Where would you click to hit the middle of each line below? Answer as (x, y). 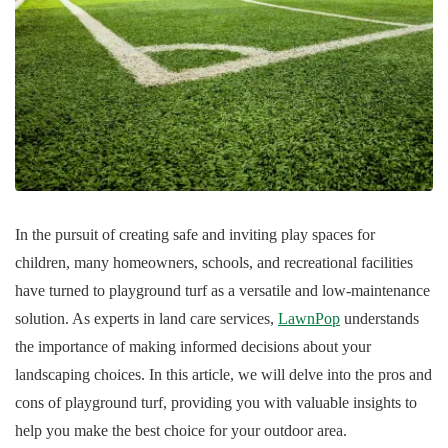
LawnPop (309, 318)
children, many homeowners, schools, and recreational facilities (214, 262)
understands (379, 318)
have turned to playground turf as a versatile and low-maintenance (222, 290)
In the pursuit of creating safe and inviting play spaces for (195, 234)
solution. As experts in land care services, (146, 318)
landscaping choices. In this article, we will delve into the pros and (223, 374)
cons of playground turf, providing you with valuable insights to (216, 402)
